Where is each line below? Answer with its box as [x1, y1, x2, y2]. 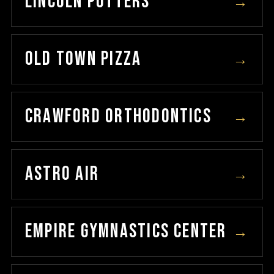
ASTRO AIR [24, 162, 100, 186]
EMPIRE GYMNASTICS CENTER [24, 220, 227, 243]
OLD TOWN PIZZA [24, 47, 142, 71]
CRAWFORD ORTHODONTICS [24, 105, 212, 128]
